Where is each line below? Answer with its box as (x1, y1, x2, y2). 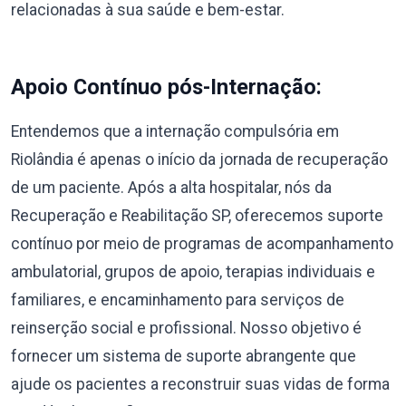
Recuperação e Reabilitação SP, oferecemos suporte (11, 206, 383, 225)
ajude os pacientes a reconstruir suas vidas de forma (11, 374, 390, 393)
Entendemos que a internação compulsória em (11, 121, 339, 140)
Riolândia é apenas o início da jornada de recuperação (11, 150, 388, 169)
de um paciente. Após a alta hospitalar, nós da (11, 178, 332, 197)
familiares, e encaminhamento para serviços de (11, 290, 344, 309)
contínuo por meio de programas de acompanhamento (11, 234, 393, 253)
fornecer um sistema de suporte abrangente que (11, 346, 356, 365)
